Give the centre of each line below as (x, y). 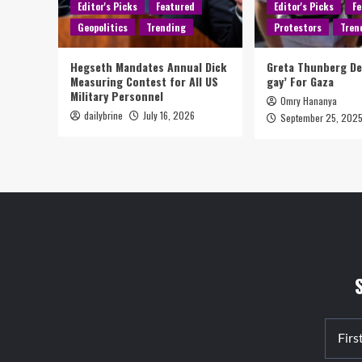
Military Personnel (117, 96)
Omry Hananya (309, 101)
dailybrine (103, 115)
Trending (166, 27)
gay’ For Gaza (300, 81)
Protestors (298, 27)
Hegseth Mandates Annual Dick (148, 67)
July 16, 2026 (169, 115)
